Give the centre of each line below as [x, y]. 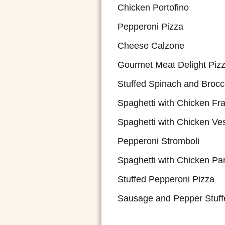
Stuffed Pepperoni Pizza [166, 179]
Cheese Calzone [151, 46]
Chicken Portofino [153, 8]
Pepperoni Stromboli [158, 141]
